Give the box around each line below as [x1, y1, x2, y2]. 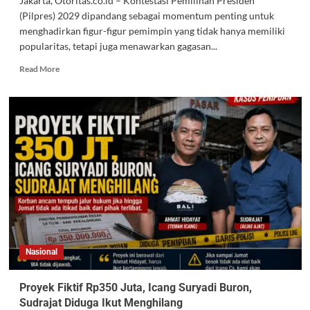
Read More [19, 64, 60, 75]
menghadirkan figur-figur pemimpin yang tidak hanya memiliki [19, 25, 285, 37]
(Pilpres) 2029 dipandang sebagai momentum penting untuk [19, 10, 274, 22]
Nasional [25, 247, 57, 257]
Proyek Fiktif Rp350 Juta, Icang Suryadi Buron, [19, 281, 252, 295]
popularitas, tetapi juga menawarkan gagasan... [19, 40, 217, 53]
